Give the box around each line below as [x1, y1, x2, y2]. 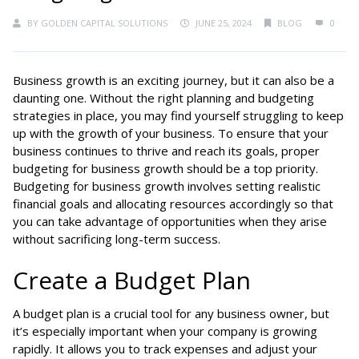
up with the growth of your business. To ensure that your [13, 124, 329, 141]
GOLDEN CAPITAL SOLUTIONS [41, 16, 167, 29]
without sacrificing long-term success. [13, 230, 220, 247]
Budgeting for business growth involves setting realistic [13, 177, 321, 194]
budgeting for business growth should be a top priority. [13, 159, 318, 176]
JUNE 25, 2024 [196, 16, 252, 29]
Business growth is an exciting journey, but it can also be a [13, 71, 334, 88]
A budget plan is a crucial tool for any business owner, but [13, 305, 329, 321]
